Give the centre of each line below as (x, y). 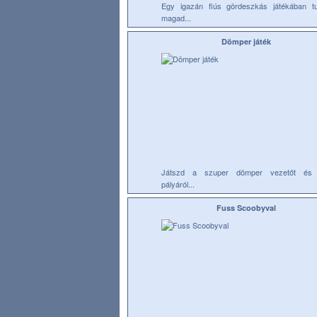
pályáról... (178, 184)
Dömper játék (246, 41)
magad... (176, 18)
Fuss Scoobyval (246, 208)
